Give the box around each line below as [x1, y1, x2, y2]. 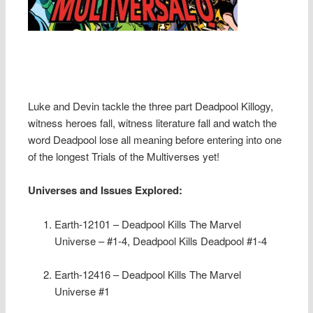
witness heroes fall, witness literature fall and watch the [28, 115, 277, 130]
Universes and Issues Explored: [28, 182, 186, 198]
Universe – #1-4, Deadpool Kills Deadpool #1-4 [54, 233, 267, 248]
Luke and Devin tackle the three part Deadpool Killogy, [28, 98, 274, 113]
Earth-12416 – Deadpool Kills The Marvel [54, 267, 241, 282]
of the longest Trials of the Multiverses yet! [28, 148, 220, 163]
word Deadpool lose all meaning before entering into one [28, 131, 282, 147]
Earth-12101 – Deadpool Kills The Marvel [54, 216, 241, 231]
